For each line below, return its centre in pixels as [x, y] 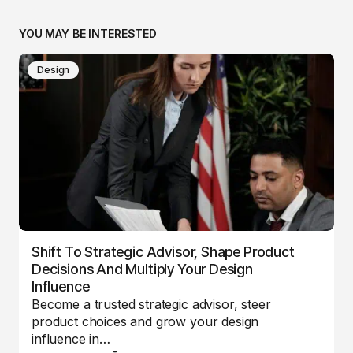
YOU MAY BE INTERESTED [88, 33]
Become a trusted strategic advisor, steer [151, 304]
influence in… [71, 338]
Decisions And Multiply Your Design [142, 269]
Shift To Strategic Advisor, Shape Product [163, 251]
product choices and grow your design [145, 321]
